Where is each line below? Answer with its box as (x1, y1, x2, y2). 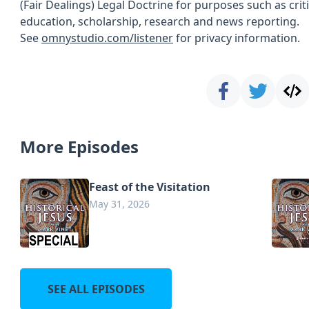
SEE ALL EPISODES (47, 281, 145, 297)
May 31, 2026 (89, 197, 150, 210)
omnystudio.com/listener (41, 30, 173, 46)
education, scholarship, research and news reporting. (20, 14, 299, 29)
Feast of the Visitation (89, 179, 210, 195)
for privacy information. (173, 30, 300, 46)
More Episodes (20, 135, 139, 158)
